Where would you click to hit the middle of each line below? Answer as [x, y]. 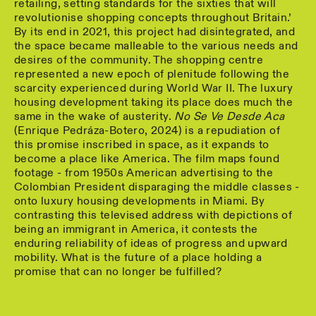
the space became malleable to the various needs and [156, 46]
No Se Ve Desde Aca [230, 117]
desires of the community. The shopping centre [139, 60]
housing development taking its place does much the [153, 103]
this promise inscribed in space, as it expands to [142, 145]
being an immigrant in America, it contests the [136, 230]
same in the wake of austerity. [95, 117]
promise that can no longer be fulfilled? [118, 272]
